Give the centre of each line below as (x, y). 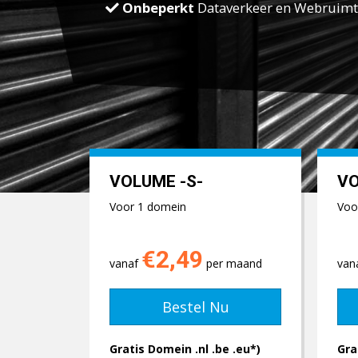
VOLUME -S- (156, 181)
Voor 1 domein (148, 207)
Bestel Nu (195, 307)
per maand (233, 263)
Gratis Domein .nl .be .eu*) (185, 349)
